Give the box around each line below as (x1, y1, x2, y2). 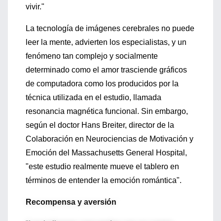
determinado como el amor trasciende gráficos (26, 66, 187, 74)
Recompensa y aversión (26, 198, 116, 206)
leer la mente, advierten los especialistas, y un (26, 38, 186, 46)
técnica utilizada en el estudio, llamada (26, 93, 161, 102)
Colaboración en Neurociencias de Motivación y (26, 135, 193, 143)
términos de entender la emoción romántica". (26, 176, 182, 184)
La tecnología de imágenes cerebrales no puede (26, 24, 194, 33)
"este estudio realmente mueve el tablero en (26, 162, 179, 171)
